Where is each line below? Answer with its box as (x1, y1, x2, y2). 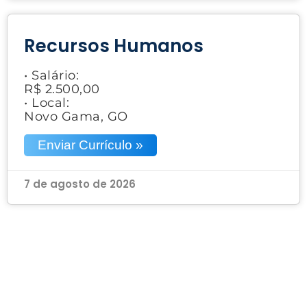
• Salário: (24, 67, 79, 83)
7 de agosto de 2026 (24, 176, 136, 191)
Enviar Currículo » (38, 137, 143, 152)
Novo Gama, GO (24, 108, 128, 124)
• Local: (24, 95, 69, 110)
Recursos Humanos (24, 33, 204, 58)
